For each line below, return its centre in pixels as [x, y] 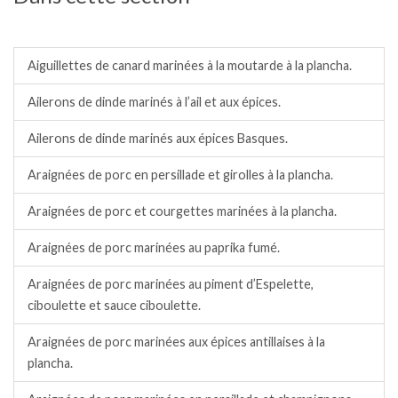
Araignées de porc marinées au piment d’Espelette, [171, 283]
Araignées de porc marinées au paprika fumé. [154, 247]
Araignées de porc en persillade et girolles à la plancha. [180, 174]
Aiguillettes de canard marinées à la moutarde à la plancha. [190, 65]
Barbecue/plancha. [89, 27]
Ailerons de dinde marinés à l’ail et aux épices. [154, 101]
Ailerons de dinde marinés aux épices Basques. [158, 138]
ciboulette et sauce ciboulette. [114, 305]
